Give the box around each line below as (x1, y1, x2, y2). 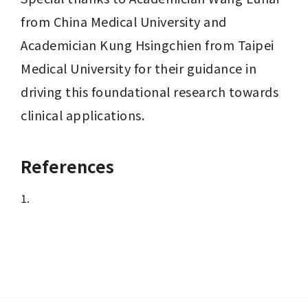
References (21, 154, 114, 178)
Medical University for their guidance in (21, 59, 256, 77)
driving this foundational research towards (21, 82, 278, 100)
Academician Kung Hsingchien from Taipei (21, 36, 274, 54)
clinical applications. (21, 106, 144, 124)
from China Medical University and (21, 12, 227, 30)
